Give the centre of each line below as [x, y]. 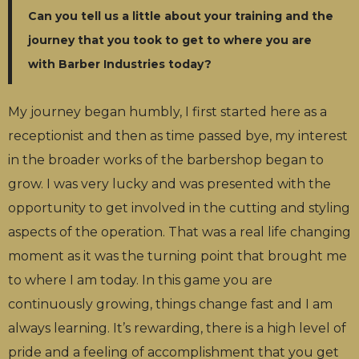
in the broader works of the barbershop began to [166, 159]
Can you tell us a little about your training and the [181, 16]
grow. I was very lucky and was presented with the [169, 184]
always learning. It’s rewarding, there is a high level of [177, 328]
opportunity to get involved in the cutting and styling [179, 208]
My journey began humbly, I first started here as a [167, 111]
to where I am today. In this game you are [140, 280]
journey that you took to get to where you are [170, 40]
